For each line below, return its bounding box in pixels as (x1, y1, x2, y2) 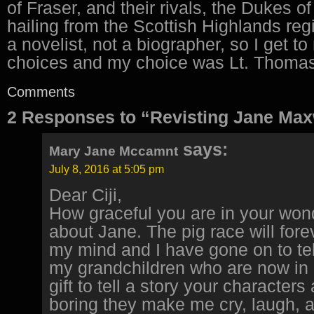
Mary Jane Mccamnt (49, 144, 178, 159)
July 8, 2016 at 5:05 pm (49, 163, 164, 176)
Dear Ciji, (49, 185, 122, 205)
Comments (7, 84, 75, 100)
